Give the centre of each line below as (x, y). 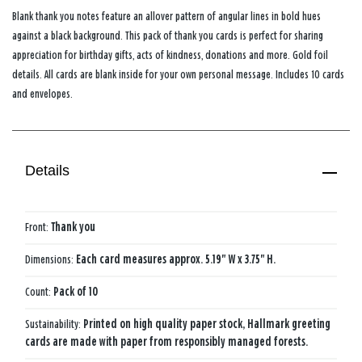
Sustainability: (54, 324)
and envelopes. (42, 94)
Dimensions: (51, 259)
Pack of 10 (76, 292)
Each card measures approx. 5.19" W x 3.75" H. (176, 259)
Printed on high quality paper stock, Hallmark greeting (207, 324)
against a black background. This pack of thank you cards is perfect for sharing (168, 36)
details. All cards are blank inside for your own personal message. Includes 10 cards (178, 74)
